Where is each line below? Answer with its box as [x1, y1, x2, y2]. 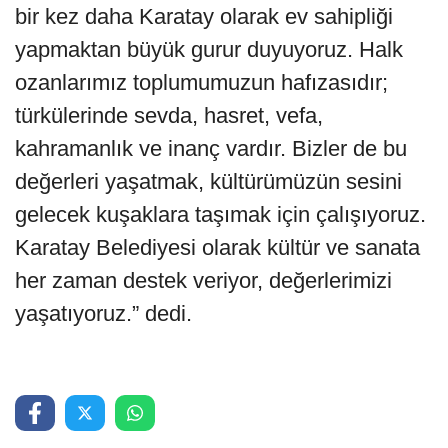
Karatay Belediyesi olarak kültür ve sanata [15, 234, 420, 260]
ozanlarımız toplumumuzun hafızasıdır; [15, 69, 388, 95]
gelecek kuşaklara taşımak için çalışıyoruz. [15, 201, 426, 227]
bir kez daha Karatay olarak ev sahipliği [15, 3, 393, 29]
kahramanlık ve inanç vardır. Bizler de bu [15, 135, 407, 161]
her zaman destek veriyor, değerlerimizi [15, 267, 392, 293]
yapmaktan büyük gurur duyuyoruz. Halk [15, 36, 403, 62]
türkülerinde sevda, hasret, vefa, [15, 102, 323, 128]
